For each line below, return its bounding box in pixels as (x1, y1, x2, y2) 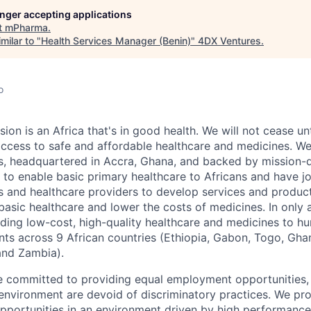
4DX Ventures (198, 35, 261, 47)
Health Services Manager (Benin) (41, 35, 191, 47)
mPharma (5, 22, 48, 33)
